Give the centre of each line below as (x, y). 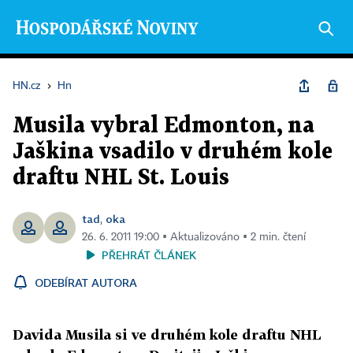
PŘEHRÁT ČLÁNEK (149, 255)
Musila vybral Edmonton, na (163, 126)
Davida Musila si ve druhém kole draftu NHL (167, 334)
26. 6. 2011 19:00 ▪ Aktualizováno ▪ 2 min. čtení (194, 237)
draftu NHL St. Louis (121, 178)
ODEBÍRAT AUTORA (86, 282)
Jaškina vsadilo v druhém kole (173, 152)
